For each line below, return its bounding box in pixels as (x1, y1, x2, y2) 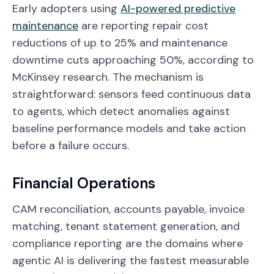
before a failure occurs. (12, 138, 135, 153)
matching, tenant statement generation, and (12, 218, 240, 234)
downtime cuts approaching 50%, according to (12, 52, 254, 67)
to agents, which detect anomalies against (12, 103, 230, 119)
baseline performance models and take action (12, 120, 246, 136)
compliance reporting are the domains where (12, 235, 243, 251)
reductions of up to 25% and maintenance (12, 35, 228, 50)
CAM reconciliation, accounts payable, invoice (12, 201, 245, 217)
